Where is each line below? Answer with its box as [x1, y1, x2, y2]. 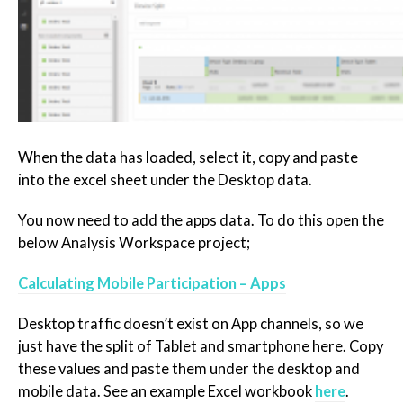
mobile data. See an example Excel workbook [18, 382, 315, 401]
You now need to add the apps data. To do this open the [18, 211, 384, 230]
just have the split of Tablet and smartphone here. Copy [18, 337, 383, 356]
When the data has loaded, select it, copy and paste [18, 148, 358, 167]
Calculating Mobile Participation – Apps [18, 274, 286, 293]
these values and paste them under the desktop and [18, 360, 360, 379]
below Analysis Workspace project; [18, 234, 250, 253]
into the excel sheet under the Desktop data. [18, 171, 312, 190]
